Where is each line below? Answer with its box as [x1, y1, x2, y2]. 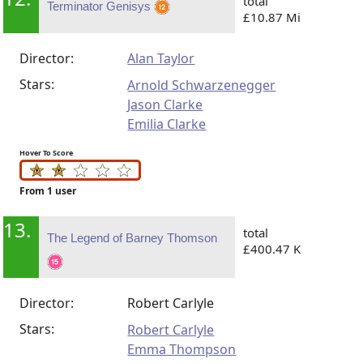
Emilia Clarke [127, 114, 207, 133]
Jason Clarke [127, 95, 203, 113]
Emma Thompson [127, 340, 237, 358]
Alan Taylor [127, 49, 195, 67]
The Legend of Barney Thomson [47, 231, 218, 245]
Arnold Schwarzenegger [127, 75, 276, 94]
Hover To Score [19, 147, 74, 158]
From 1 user [19, 184, 77, 198]
